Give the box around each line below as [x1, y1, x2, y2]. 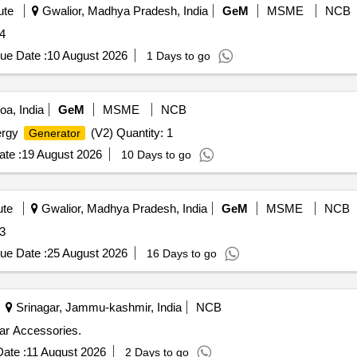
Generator [28, 127, 80, 139]
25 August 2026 [46, 246, 127, 260]
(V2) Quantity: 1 [87, 126, 173, 139]
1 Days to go [146, 49, 210, 62]
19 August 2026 [21, 147, 102, 161]
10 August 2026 [46, 49, 127, 62]
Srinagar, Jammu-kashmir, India [12, 300, 182, 314]
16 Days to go [146, 247, 217, 260]
